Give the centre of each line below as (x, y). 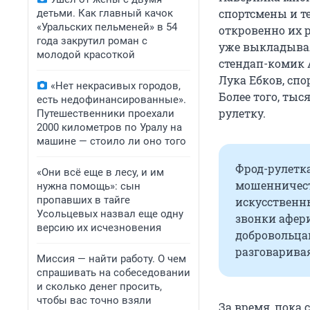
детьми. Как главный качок (105, 13)
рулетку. (242, 113)
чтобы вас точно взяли (94, 300)
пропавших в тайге (83, 200)
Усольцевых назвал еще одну (110, 214)
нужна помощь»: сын (89, 186)
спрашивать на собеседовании (113, 273)
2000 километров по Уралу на (109, 127)
